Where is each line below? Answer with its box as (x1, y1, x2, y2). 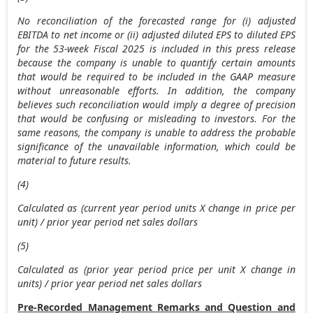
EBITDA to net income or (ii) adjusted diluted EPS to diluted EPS (17, 27, 296, 41)
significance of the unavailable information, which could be (17, 139, 296, 153)
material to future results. (17, 153, 132, 167)
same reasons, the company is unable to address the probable (17, 125, 296, 139)
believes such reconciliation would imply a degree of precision (17, 97, 296, 111)
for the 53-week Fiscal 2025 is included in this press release (17, 41, 296, 55)
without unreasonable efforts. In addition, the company (17, 83, 296, 97)
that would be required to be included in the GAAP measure (17, 69, 296, 83)
